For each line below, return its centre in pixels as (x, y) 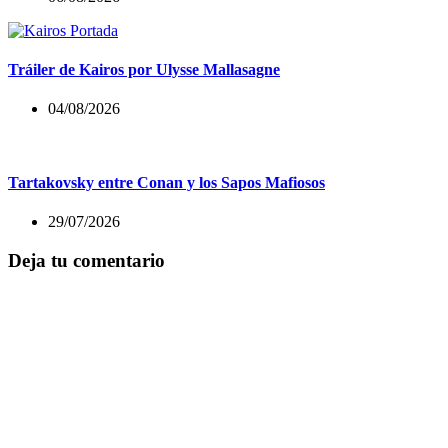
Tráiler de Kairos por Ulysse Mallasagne (144, 70)
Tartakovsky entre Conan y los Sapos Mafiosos (166, 182)
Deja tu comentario (86, 260)
